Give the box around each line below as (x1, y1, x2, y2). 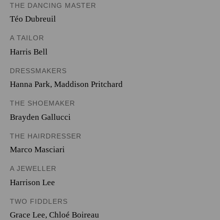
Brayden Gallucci (10, 112, 71, 122)
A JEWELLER (10, 165, 56, 172)
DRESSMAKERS (10, 66, 67, 75)
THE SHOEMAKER (10, 99, 75, 107)
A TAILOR (10, 34, 44, 42)
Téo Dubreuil (10, 14, 56, 24)
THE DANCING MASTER (10, 1, 96, 9)
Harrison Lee (10, 177, 55, 187)
